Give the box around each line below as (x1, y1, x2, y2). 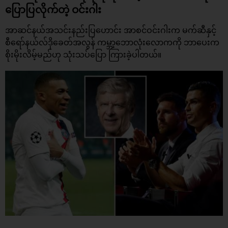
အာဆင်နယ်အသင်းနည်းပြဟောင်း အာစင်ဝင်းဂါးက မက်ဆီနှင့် (5, 24, 216, 36)
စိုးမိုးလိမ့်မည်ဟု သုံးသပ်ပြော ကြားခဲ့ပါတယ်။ (5, 49, 161, 61)
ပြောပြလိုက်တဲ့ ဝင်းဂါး (5, 2, 101, 16)
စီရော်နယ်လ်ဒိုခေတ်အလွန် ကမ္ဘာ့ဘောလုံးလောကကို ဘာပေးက (5, 37, 219, 48)
